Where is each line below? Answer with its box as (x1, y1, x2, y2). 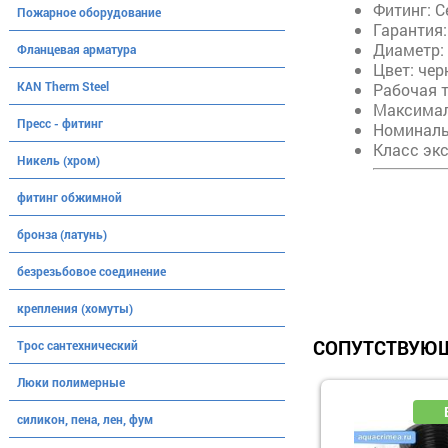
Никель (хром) (17, 152, 100, 168)
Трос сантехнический (17, 337, 138, 353)
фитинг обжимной (17, 189, 122, 205)
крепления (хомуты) (17, 300, 133, 316)
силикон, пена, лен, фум (17, 411, 153, 427)
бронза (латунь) (17, 226, 107, 242)
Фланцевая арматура (17, 41, 136, 57)
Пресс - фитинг (17, 115, 103, 131)
